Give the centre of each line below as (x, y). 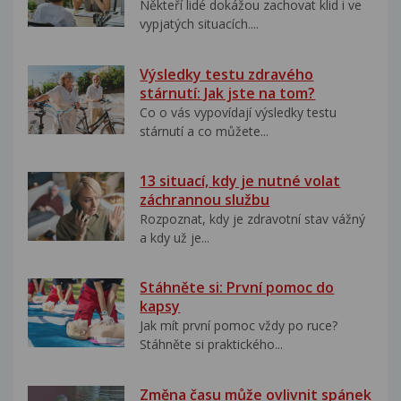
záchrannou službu (205, 199)
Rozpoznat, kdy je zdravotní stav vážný (253, 218)
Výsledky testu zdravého (227, 74)
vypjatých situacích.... (200, 24)
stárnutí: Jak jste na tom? (228, 93)
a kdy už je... (175, 237)
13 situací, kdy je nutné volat (240, 180)
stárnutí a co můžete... (205, 131)
